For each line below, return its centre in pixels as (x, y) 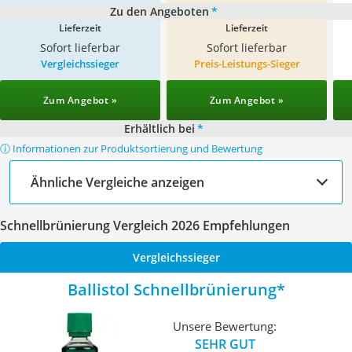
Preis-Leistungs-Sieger (247, 64)
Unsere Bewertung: (225, 326)
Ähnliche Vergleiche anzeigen (117, 182)
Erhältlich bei (159, 128)
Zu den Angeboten (159, 11)
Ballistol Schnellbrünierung (172, 290)
